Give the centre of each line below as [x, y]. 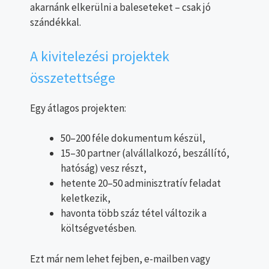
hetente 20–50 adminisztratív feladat [141, 183]
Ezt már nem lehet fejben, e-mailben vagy [120, 258]
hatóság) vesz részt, [104, 168]
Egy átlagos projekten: [78, 108]
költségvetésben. [98, 228]
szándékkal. [56, 23]
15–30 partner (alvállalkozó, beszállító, [145, 153]
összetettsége [73, 77]
